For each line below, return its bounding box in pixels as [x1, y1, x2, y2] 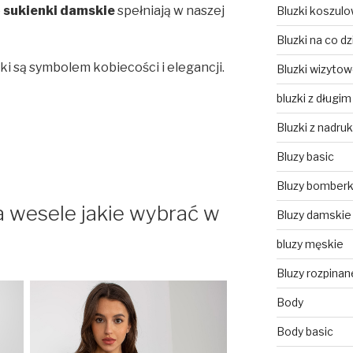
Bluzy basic [276, 149, 334, 163]
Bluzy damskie [276, 207, 351, 221]
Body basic [276, 324, 333, 338]
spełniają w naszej [115, 3, 225, 19]
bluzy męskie [276, 236, 344, 251]
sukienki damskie [3, 3, 115, 19]
